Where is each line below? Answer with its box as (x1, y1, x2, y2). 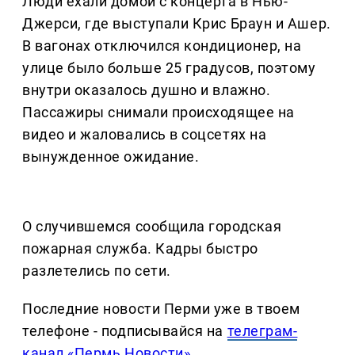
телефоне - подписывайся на (22, 323, 227, 340)
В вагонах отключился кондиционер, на (22, 37, 302, 55)
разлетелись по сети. (22, 262, 171, 280)
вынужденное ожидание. (22, 148, 200, 166)
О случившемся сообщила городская (22, 218, 282, 235)
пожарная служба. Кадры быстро (22, 240, 258, 258)
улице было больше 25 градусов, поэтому (22, 59, 316, 77)
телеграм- (227, 323, 298, 340)
